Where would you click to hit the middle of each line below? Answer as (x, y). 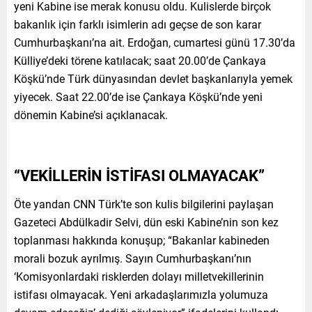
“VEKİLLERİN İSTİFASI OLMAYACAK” (139, 175)
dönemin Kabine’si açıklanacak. (91, 114)
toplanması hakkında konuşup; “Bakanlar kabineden (142, 240)
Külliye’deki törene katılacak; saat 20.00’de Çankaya (140, 60)
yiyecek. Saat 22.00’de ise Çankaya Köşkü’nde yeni (138, 96)
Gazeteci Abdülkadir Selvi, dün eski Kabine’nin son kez (146, 221)
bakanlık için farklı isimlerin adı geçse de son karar (138, 24)
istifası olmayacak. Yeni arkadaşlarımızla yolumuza (141, 294)
